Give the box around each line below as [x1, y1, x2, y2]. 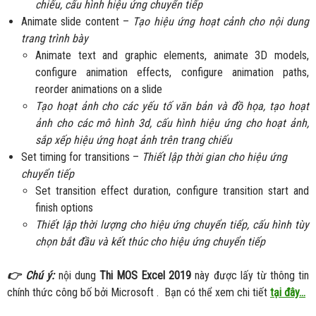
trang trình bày [21, 32, 88, 46]
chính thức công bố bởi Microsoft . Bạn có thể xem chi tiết [7, 286, 270, 300]
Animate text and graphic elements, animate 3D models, [35, 49, 309, 63]
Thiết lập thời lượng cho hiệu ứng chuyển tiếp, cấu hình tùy [35, 218, 309, 232]
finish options [35, 201, 93, 215]
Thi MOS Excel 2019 [95, 269, 192, 283]
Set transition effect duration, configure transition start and [35, 184, 309, 198]
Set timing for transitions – [21, 150, 142, 164]
